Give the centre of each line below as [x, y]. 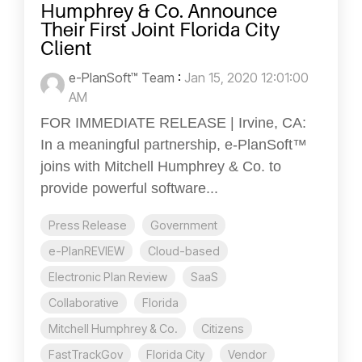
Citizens [223, 328]
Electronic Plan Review [108, 276]
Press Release [88, 225]
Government [184, 225]
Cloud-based [184, 250]
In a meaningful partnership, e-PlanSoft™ [174, 144]
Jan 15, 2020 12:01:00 [246, 77]
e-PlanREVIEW [86, 250]
